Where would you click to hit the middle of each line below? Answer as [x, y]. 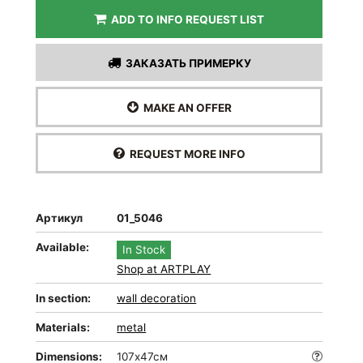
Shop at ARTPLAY [164, 269]
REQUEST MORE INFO [185, 154]
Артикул [60, 218]
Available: [63, 247]
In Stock [144, 250]
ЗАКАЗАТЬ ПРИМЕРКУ [186, 63]
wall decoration [157, 298]
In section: [64, 298]
